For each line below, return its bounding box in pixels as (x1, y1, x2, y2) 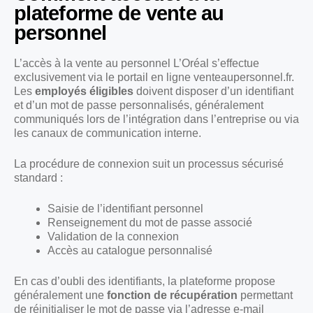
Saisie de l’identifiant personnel (48, 203, 203, 215)
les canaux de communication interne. (14, 127, 201, 140)
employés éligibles (35, 85, 133, 98)
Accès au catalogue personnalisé (48, 245, 212, 257)
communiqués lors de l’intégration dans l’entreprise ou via (14, 113, 299, 126)
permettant (238, 289, 293, 302)
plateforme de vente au (14, 2, 224, 25)
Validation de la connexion (48, 231, 179, 243)
